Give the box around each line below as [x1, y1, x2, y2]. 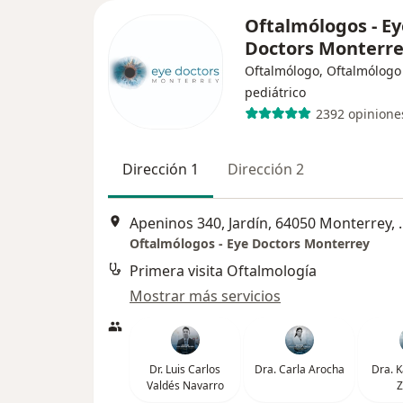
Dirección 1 [122, 159, 199, 180]
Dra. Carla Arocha [254, 361, 345, 377]
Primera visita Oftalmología [130, 260, 317, 281]
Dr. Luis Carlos [149, 361, 220, 377]
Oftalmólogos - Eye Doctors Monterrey [130, 234, 370, 252]
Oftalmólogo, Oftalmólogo [245, 62, 401, 80]
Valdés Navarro [146, 377, 224, 393]
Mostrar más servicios [130, 285, 281, 306]
